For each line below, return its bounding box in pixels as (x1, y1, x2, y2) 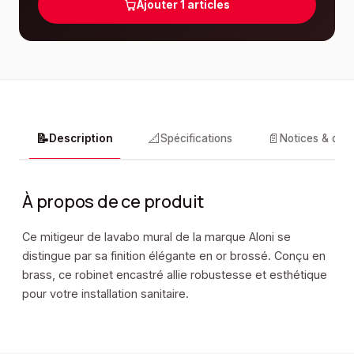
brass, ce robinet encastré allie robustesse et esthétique (22, 268, 327, 281)
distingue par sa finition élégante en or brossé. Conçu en (22, 249, 326, 262)
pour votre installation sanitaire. (22, 287, 189, 300)
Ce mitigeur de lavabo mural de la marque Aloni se (22, 230, 291, 243)
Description (49, 132, 113, 145)
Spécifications (160, 132, 232, 145)
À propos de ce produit (22, 190, 205, 213)
